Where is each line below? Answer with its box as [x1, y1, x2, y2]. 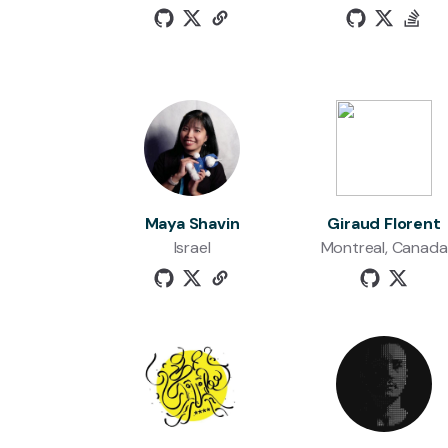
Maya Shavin [144, 213, 240, 234]
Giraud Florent [327, 213, 441, 234]
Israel [173, 237, 211, 258]
